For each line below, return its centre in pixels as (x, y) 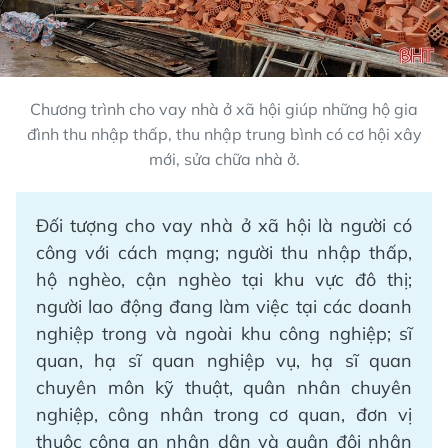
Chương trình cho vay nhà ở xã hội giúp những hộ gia (224, 108)
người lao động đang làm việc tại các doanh (224, 306)
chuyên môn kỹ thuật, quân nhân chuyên (224, 387)
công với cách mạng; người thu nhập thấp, (224, 252)
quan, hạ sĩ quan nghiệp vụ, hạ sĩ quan (224, 360)
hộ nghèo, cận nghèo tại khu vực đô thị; (224, 279)
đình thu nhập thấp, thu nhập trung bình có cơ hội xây (224, 133)
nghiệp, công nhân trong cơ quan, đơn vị (224, 414)
